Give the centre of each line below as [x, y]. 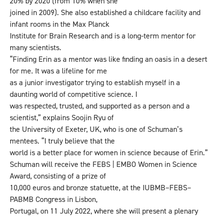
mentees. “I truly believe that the [62, 141]
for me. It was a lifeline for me [58, 71]
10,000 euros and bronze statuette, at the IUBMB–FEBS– [100, 188]
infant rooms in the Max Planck [60, 24]
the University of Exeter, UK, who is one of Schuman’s [96, 129]
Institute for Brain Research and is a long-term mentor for [103, 36]
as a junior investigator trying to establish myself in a [95, 83]
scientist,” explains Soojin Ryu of [62, 118]
